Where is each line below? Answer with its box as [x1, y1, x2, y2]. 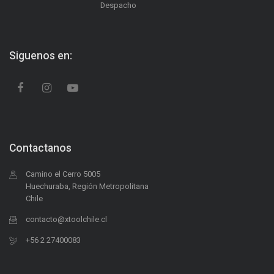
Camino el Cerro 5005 [26, 169, 100, 179]
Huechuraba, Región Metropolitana [26, 182, 149, 191]
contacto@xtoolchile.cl [26, 215, 107, 224]
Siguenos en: [9, 50, 72, 62]
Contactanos [9, 142, 72, 155]
